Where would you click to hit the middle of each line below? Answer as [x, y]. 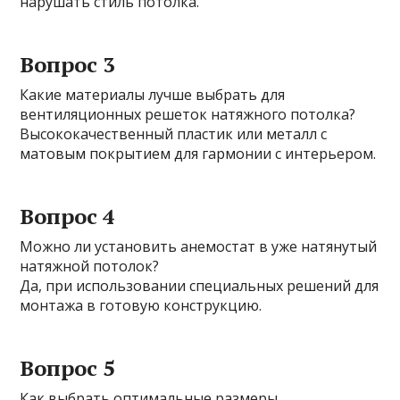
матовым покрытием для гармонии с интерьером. [198, 154]
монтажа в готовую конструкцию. [141, 306]
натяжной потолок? [90, 267]
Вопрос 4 [68, 217]
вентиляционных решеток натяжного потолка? [188, 115]
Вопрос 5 [68, 368]
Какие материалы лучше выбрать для [153, 95]
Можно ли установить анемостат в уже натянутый [199, 247]
